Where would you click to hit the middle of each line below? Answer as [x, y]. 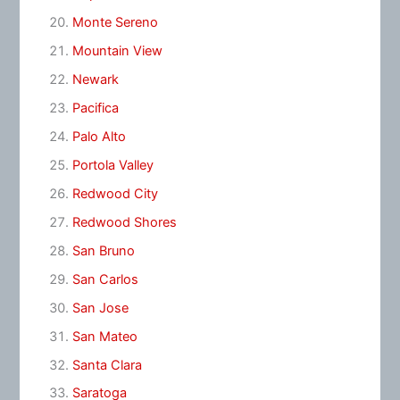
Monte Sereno [115, 23]
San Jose [100, 308]
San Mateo [104, 336]
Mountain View [117, 51]
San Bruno [103, 250]
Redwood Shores [124, 222]
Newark [95, 80]
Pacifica [95, 108]
